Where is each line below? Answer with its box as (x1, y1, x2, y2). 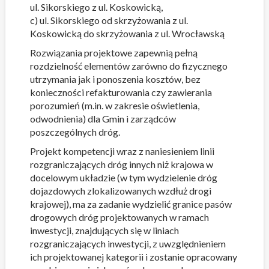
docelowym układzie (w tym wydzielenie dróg (29, 172, 217, 183)
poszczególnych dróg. (29, 126, 120, 138)
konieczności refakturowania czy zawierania (29, 86, 212, 98)
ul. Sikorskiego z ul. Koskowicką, (29, 1, 163, 13)
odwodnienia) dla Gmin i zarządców (29, 113, 176, 124)
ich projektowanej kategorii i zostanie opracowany (29, 251, 237, 262)
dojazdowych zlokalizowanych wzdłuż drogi (29, 185, 211, 196)
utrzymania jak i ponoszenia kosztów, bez (29, 73, 201, 85)
